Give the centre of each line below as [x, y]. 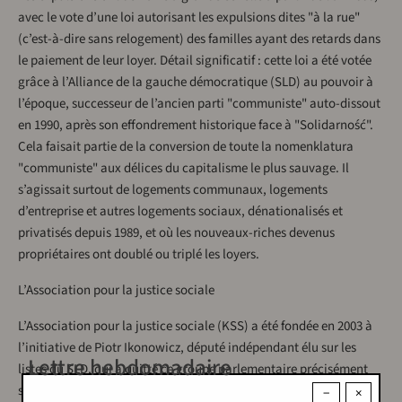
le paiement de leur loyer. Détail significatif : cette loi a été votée [195, 61]
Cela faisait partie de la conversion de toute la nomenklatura [186, 147]
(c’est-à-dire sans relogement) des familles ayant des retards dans [199, 39]
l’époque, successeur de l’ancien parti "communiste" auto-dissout [199, 104]
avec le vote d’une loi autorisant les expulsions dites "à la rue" [189, 18]
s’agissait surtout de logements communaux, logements [173, 190]
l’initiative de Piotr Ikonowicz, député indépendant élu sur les [187, 348]
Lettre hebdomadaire [130, 368]
